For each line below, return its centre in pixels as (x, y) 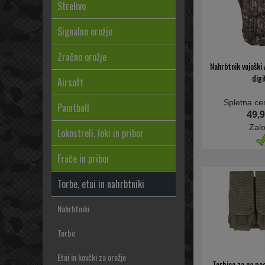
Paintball (73, 108)
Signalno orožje (85, 31)
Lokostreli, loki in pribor (101, 133)
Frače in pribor (84, 159)
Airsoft (70, 82)
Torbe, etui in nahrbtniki (101, 184)
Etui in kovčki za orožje (92, 257)
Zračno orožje (82, 57)
